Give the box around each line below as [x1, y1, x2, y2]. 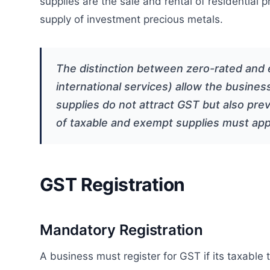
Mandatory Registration [40, 221, 203, 239]
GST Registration [40, 173, 185, 195]
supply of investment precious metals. [40, 13, 223, 25]
